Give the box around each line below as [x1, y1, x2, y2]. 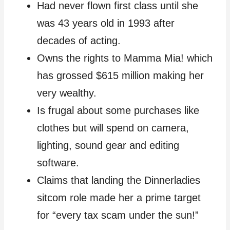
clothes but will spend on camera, [37, 122, 189, 134]
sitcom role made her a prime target [37, 192, 201, 204]
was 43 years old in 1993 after [37, 17, 175, 29]
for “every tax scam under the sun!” [37, 209, 199, 221]
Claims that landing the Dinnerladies [37, 175, 200, 186]
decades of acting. [37, 35, 121, 47]
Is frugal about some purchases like [37, 105, 199, 117]
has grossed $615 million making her [37, 70, 204, 82]
